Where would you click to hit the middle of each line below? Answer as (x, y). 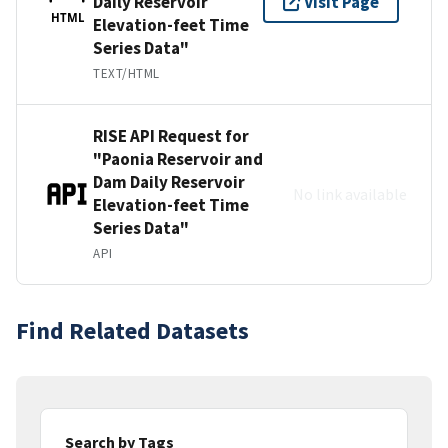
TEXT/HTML (126, 73)
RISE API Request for (171, 135)
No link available (350, 193)
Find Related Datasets (132, 330)
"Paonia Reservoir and (178, 158)
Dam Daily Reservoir (169, 181)
